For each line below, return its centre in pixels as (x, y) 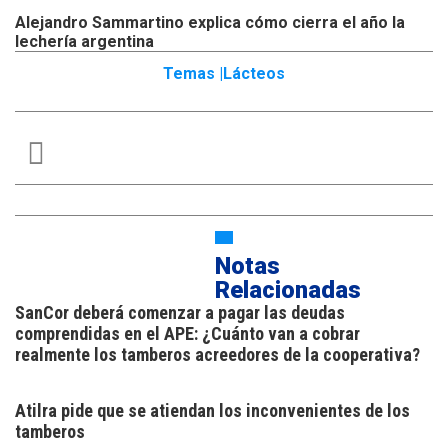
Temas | (193, 74)
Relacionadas (288, 290)
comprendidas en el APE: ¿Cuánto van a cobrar (187, 334)
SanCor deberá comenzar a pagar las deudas (180, 313)
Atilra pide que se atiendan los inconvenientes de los (212, 411)
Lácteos (254, 74)
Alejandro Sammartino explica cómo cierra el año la (210, 23)
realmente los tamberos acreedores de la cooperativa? (217, 355)
